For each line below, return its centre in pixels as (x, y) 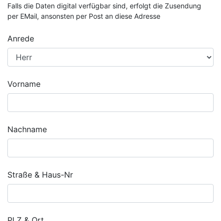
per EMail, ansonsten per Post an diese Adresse (84, 16)
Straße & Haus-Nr (40, 175)
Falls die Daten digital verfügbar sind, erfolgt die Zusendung (104, 6)
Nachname (27, 129)
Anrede (21, 38)
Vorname (24, 84)
